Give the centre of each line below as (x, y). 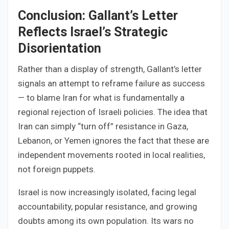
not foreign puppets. (57, 169)
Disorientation (60, 49)
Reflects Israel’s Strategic (93, 32)
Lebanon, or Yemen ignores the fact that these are (113, 141)
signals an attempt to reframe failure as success (111, 84)
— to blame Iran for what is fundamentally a (101, 98)
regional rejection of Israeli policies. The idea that (113, 112)
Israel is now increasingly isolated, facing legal (107, 192)
